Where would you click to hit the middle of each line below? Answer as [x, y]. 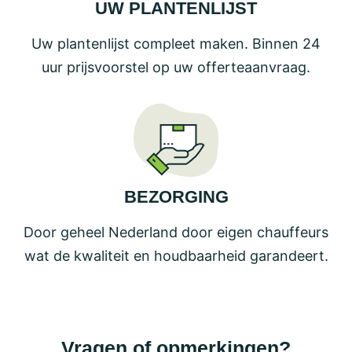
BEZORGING [176, 197]
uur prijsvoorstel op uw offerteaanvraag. [176, 68]
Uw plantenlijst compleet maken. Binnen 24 [176, 44]
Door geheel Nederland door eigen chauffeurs [176, 233]
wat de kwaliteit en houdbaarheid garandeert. [176, 256]
